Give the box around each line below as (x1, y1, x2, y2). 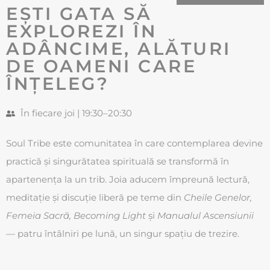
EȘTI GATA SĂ (6, 3, 152, 25)
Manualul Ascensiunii (157, 210, 254, 222)
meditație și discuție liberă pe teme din (6, 192, 184, 204)
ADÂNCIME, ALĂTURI (6, 38, 231, 60)
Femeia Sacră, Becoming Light (6, 210, 146, 222)
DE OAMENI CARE (6, 55, 196, 77)
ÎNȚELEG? (6, 73, 109, 95)
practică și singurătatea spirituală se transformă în (6, 155, 229, 168)
